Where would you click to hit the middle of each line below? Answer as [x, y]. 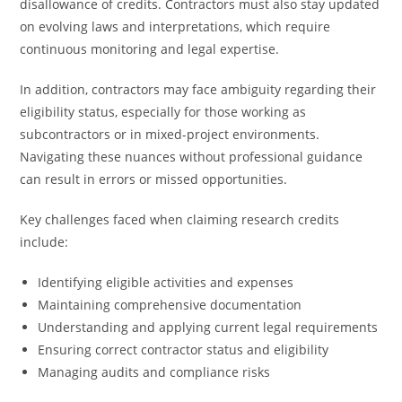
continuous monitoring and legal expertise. [150, 49]
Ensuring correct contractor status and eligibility [184, 350]
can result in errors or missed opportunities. [154, 179]
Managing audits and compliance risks [154, 372]
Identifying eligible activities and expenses [166, 282]
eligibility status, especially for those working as [163, 112]
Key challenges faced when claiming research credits [180, 219]
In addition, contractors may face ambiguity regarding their [198, 89]
